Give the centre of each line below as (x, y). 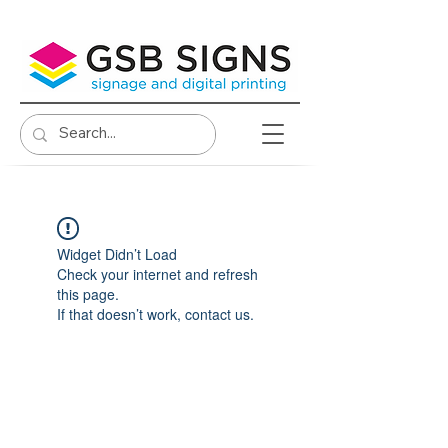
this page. (88, 294)
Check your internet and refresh (157, 274)
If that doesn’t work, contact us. (155, 314)
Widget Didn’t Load (117, 254)
